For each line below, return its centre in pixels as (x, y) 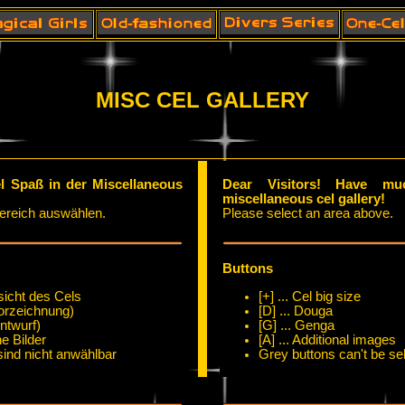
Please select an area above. (308, 213)
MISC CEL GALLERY (202, 99)
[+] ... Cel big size (310, 296)
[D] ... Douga (296, 311)
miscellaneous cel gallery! (304, 198)
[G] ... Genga (297, 325)
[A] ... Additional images (327, 339)
